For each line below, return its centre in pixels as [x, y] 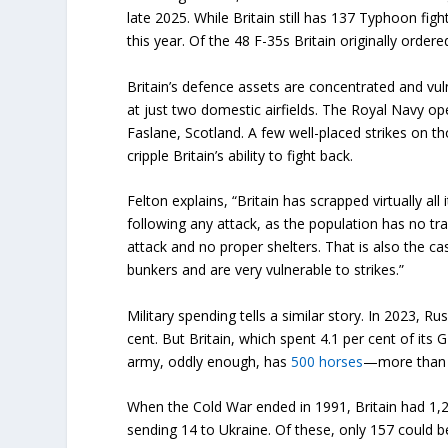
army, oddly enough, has [209, 361]
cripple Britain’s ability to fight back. [240, 155]
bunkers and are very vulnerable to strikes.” [266, 270]
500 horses [327, 361]
